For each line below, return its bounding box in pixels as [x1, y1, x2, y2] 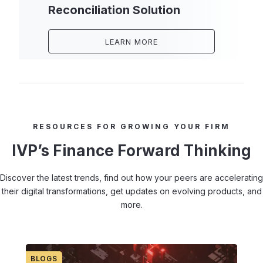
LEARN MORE [104, 36, 159, 46]
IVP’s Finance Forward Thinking [12, 141, 251, 160]
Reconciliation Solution [48, 3, 180, 17]
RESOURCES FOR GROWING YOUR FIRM [33, 122, 230, 131]
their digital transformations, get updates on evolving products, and [1, 186, 262, 196]
